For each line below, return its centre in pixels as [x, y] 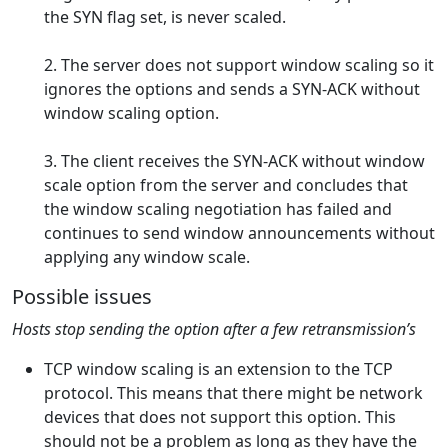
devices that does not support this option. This [220, 417]
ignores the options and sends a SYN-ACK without [232, 89]
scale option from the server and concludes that [226, 185]
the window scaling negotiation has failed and [218, 209]
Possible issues [82, 296]
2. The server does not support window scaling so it [239, 65]
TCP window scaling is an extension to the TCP [218, 369]
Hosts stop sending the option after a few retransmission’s [214, 329]
